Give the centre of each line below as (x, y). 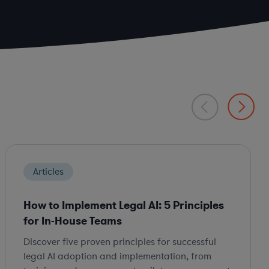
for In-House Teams (73, 221)
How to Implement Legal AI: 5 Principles (124, 206)
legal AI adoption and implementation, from (117, 257)
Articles (48, 172)
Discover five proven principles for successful (120, 242)
